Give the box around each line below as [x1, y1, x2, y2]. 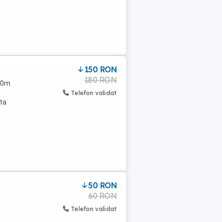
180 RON [84, 75, 116, 85]
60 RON [88, 191, 116, 201]
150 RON [84, 64, 116, 74]
